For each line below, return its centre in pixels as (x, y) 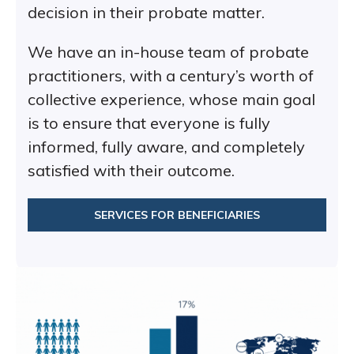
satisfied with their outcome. (131, 171)
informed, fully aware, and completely (166, 147)
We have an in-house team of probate (168, 52)
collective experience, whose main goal (171, 100)
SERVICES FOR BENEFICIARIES (177, 215)
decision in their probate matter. (146, 13)
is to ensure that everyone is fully (149, 123)
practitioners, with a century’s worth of (171, 76)
